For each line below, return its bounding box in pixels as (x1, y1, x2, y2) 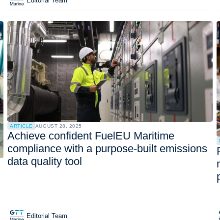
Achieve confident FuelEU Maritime (7, 130, 174, 142)
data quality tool (7, 155, 82, 168)
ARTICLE (10, 123, 33, 129)
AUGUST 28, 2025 (35, 123, 82, 129)
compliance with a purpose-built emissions (7, 142, 207, 155)
